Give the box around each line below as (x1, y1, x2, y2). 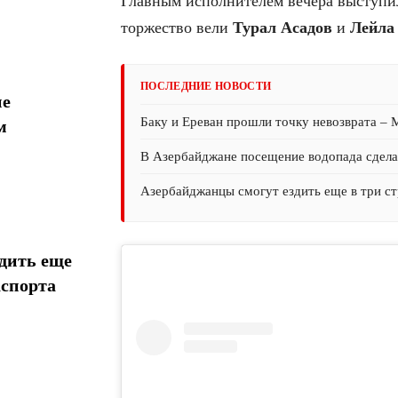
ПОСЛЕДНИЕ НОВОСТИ (140, 80, 272, 93)
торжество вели (121, 19, 233, 37)
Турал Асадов (233, 19, 332, 37)
